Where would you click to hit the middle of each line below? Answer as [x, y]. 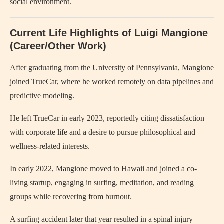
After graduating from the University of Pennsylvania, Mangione [112, 68]
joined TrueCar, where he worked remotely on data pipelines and [112, 82]
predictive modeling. [42, 96]
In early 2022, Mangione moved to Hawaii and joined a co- [103, 169]
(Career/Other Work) [58, 46]
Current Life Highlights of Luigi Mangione [109, 33]
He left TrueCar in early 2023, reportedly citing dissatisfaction [107, 118]
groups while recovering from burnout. [71, 197]
